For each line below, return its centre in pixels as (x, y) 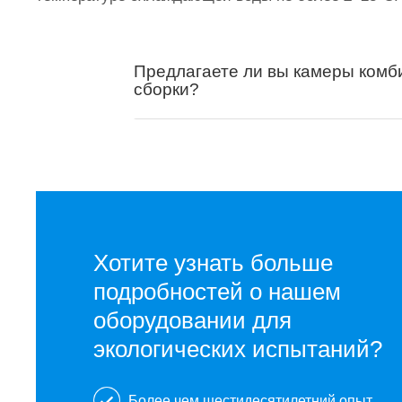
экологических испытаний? (238, 349)
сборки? (167, 89)
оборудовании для (193, 320)
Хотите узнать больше (214, 262)
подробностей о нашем (218, 291)
